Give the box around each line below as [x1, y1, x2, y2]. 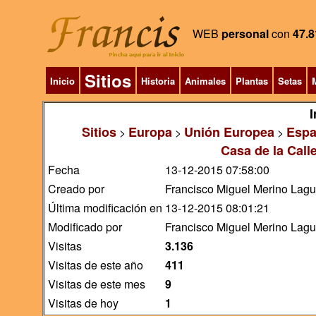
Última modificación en [47, 200, 162, 216]
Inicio [49, 74, 75, 87]
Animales [184, 74, 226, 87]
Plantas [235, 74, 268, 87]
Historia [140, 74, 175, 87]
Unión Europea [183, 123, 274, 141]
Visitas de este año [47, 257, 143, 273]
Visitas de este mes [47, 276, 145, 292]
